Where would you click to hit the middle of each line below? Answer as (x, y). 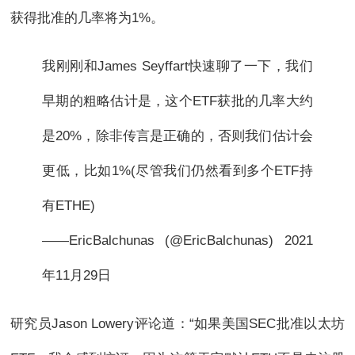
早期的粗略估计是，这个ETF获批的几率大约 (177, 101)
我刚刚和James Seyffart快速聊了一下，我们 (177, 66)
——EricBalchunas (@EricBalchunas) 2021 (177, 240)
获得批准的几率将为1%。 (88, 18)
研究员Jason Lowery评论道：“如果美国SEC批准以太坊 (177, 324)
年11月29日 (77, 275)
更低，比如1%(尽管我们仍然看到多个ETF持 (177, 171)
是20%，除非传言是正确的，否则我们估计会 (177, 136)
